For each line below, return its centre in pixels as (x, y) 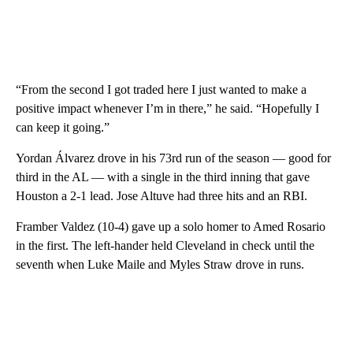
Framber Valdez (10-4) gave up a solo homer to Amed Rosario (171, 227)
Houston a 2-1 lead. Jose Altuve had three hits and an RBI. (162, 196)
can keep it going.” (63, 128)
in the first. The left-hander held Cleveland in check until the (165, 246)
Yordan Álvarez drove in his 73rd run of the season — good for (173, 158)
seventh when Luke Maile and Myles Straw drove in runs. (160, 265)
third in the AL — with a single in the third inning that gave (163, 177)
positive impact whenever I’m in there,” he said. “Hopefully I (167, 109)
